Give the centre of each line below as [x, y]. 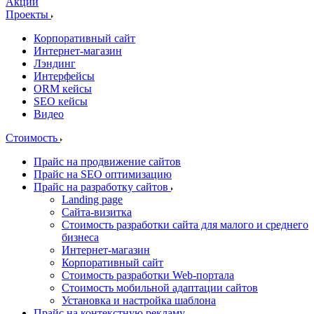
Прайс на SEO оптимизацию [103, 174]
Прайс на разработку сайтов [102, 187]
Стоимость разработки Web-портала [148, 275]
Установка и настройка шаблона [139, 300]
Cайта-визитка [97, 212]
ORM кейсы [63, 89]
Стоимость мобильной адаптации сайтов [160, 288]
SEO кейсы [61, 101]
